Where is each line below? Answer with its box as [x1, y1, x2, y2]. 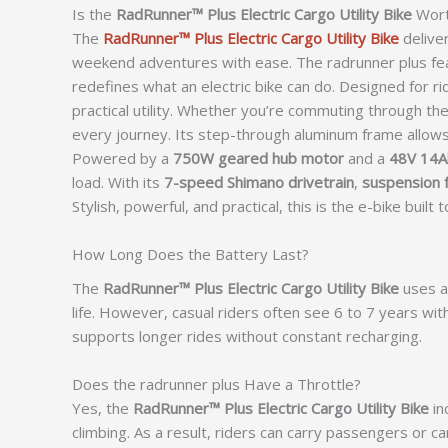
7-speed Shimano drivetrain [164, 171, 354, 192]
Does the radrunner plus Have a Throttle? [72, 374, 361, 395]
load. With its [72, 171, 164, 192]
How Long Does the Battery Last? [72, 243, 309, 264]
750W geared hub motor [173, 147, 344, 168]
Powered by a [72, 147, 173, 168]
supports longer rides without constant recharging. [72, 326, 422, 347]
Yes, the [72, 398, 133, 419]
